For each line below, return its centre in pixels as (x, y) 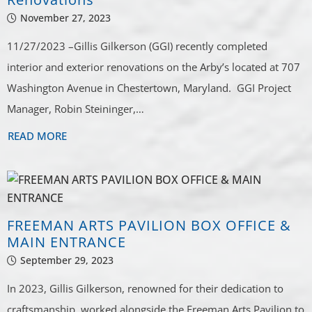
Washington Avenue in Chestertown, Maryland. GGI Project (149, 88)
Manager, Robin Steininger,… (76, 109)
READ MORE (38, 136)
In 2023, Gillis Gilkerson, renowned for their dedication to (146, 288)
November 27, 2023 (66, 18)
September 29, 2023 (67, 260)
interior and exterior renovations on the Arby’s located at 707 (154, 67)
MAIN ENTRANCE (67, 242)
